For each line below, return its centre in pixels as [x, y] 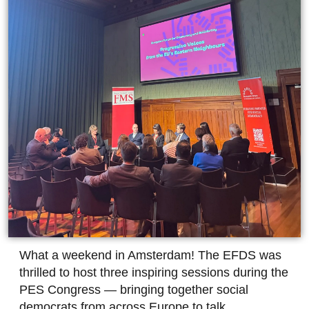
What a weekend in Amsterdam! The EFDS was [150, 256]
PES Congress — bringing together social [133, 290]
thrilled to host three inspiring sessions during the [153, 273]
